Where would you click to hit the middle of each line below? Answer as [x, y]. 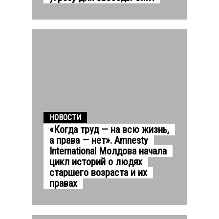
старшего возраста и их [98, 172]
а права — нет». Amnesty [99, 140]
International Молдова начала [108, 151]
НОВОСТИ [65, 117]
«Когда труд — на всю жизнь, [109, 129]
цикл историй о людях [96, 162]
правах [63, 183]
